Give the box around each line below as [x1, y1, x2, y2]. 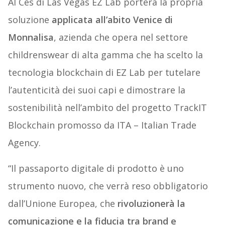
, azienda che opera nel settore [53, 31, 188, 44]
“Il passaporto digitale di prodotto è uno [8, 162, 184, 175]
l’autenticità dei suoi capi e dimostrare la [8, 84, 185, 96]
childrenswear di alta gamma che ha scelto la [8, 49, 203, 61]
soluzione [8, 14, 52, 26]
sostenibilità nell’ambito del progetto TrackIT [8, 101, 207, 114]
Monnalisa [8, 31, 54, 44]
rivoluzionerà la [117, 197, 185, 210]
